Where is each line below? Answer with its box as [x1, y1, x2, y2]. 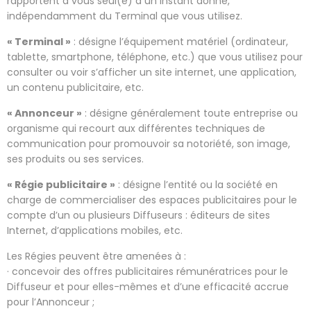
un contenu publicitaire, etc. [7, 80, 144, 94]
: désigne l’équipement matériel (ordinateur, [71, 34, 288, 49]
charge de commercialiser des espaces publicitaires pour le [7, 192, 297, 207]
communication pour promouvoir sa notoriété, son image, [7, 136, 290, 151]
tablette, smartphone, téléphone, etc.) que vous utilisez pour [7, 49, 303, 64]
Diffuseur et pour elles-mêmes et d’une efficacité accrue [7, 279, 289, 294]
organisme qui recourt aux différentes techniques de [7, 121, 265, 135]
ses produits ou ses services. [7, 151, 144, 166]
